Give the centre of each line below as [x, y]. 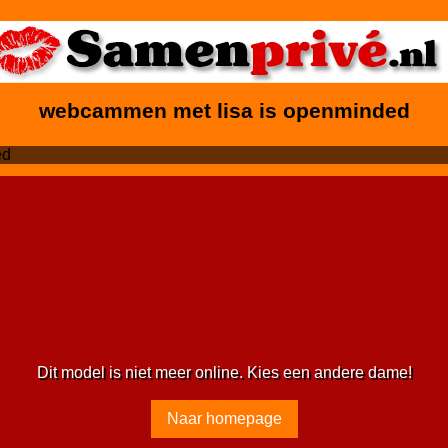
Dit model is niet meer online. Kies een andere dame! [224, 372]
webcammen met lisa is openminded [224, 110]
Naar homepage [224, 418]
